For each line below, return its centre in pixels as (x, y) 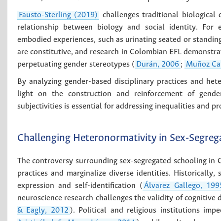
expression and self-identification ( (80, 185)
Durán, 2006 (158, 64)
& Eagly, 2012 (43, 210)
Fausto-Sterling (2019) (58, 15)
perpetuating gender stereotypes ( (76, 64)
